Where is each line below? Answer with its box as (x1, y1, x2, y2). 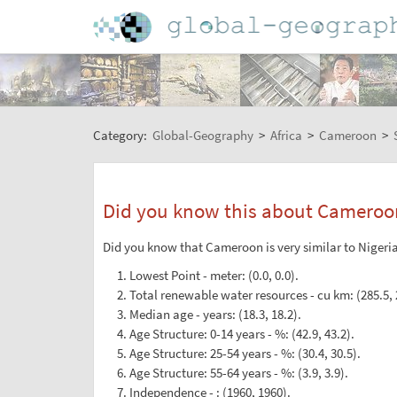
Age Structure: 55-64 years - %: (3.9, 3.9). (129, 363, 349, 381)
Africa (269, 126, 302, 144)
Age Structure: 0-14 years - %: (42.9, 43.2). (129, 324, 355, 342)
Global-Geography (152, 126, 253, 144)
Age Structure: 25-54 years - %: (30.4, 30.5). (129, 344, 362, 362)
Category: (92, 126, 150, 144)
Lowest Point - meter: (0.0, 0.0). (129, 266, 300, 284)
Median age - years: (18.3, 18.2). (129, 305, 302, 323)
